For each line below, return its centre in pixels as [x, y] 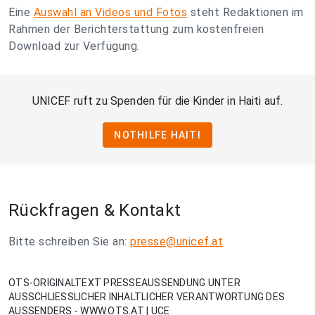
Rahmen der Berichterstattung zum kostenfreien [136, 29]
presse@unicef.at [176, 242]
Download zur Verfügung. [74, 46]
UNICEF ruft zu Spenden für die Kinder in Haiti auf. [157, 101]
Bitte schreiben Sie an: [69, 242]
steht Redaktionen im [245, 12]
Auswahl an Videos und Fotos [110, 12]
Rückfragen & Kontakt [95, 210]
